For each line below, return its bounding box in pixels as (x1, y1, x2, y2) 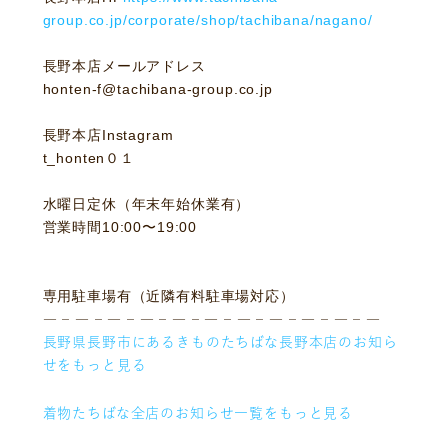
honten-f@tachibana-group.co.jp (42, 80, 273, 97)
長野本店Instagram (42, 126, 174, 143)
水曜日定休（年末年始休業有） (42, 195, 251, 212)
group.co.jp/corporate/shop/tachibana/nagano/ (42, 11, 373, 28)
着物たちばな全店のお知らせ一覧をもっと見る (42, 405, 354, 420)
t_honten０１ (42, 149, 135, 166)
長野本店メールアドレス (42, 57, 206, 74)
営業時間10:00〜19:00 (42, 218, 198, 235)
